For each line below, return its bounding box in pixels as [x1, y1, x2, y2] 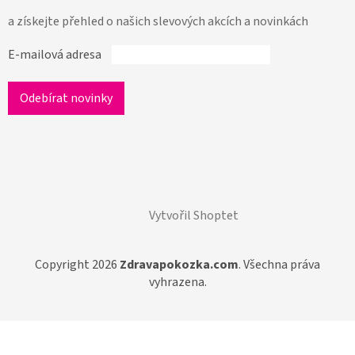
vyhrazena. [148, 273, 207, 292]
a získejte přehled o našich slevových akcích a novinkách [8, 13, 308, 31]
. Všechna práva [239, 256, 320, 274]
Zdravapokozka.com [120, 256, 239, 274]
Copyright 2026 [35, 256, 120, 274]
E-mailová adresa [8, 46, 101, 64]
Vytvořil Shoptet [148, 207, 239, 225]
